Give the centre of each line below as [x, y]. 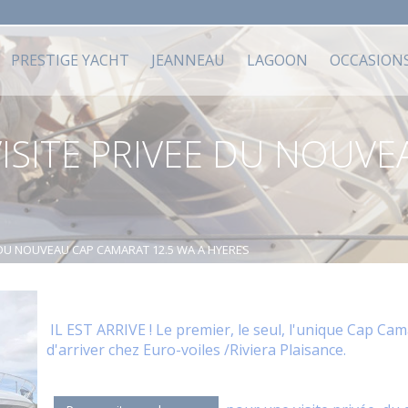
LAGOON [277, 60]
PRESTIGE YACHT [70, 60]
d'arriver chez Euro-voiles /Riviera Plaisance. [198, 350]
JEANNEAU [188, 60]
